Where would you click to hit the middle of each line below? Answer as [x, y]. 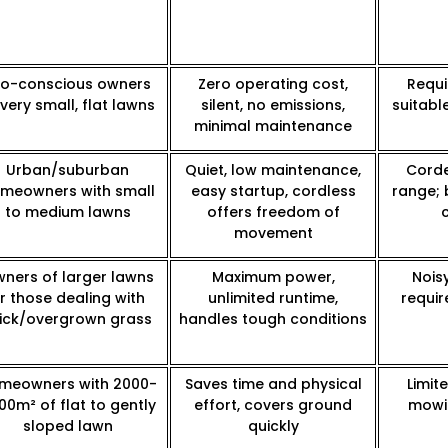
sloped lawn [67, 426]
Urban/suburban [67, 170]
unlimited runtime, [273, 298]
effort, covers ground [273, 405]
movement [273, 233]
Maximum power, [273, 277]
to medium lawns [67, 212]
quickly [273, 426]
